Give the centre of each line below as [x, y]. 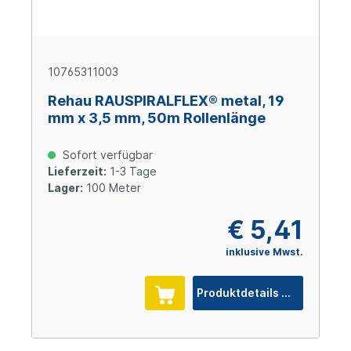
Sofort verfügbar [106, 155]
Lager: [65, 188]
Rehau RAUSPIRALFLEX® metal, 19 [166, 101]
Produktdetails [286, 293]
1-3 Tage [132, 172]
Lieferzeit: [77, 172]
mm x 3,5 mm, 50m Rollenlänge [157, 118]
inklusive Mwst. [264, 252]
